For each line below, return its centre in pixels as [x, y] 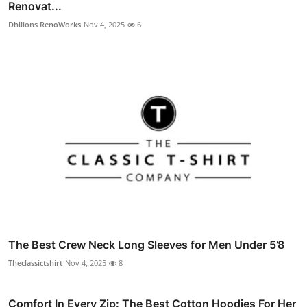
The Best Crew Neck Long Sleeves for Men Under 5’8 [146, 245]
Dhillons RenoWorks [45, 24]
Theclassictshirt [35, 263]
